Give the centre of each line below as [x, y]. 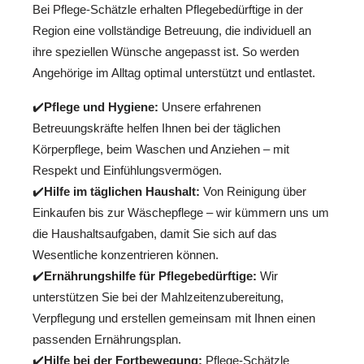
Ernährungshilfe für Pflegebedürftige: [150, 276]
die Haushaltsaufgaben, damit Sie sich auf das [155, 234]
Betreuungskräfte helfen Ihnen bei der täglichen [156, 128]
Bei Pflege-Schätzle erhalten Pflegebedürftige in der [168, 9]
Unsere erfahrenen [210, 107]
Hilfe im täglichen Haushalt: [122, 192]
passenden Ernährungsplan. [107, 340]
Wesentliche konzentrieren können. [126, 255]
